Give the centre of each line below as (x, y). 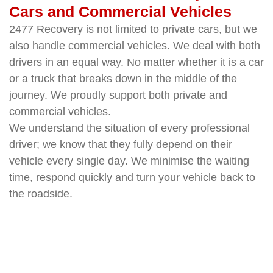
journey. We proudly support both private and (118, 95)
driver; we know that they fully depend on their (121, 145)
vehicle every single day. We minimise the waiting (129, 161)
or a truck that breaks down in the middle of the (123, 79)
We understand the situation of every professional (129, 128)
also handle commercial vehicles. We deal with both (135, 46)
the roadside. (41, 194)
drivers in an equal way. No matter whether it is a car (136, 62)
